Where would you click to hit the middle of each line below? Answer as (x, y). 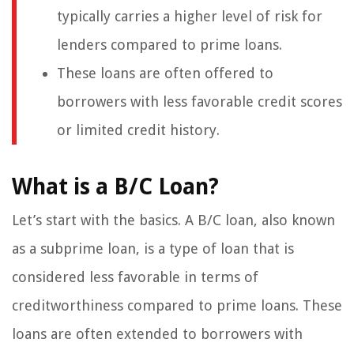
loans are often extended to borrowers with (157, 333)
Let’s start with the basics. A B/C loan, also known (173, 220)
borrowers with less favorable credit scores (200, 101)
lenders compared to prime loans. (169, 44)
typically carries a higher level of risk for (190, 16)
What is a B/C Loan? (115, 186)
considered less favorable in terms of (135, 277)
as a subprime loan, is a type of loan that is (153, 248)
